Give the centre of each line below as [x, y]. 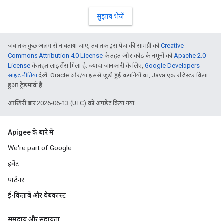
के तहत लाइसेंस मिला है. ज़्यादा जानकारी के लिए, [87, 65]
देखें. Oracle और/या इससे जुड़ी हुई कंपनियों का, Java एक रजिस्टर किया [122, 75]
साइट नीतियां [22, 75]
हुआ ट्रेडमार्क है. [26, 85]
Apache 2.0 [190, 55]
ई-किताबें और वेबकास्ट [37, 195]
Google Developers [172, 65]
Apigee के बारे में [31, 132]
